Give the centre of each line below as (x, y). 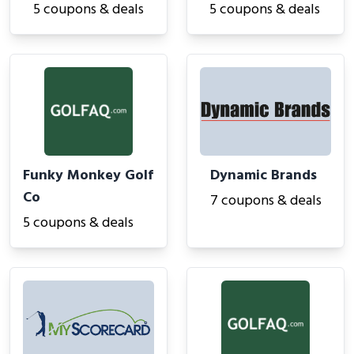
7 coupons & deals (265, 201)
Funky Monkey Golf (88, 176)
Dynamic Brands (263, 176)
